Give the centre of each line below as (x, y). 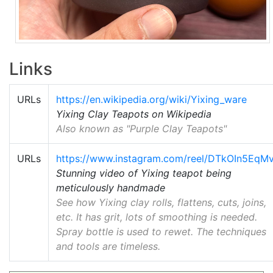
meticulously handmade (111, 187)
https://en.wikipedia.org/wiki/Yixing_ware (151, 99)
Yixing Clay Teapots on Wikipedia (134, 114)
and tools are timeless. (108, 246)
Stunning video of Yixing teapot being (144, 173)
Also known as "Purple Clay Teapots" (141, 128)
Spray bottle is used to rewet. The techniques (161, 231)
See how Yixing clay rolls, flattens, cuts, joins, (161, 202)
